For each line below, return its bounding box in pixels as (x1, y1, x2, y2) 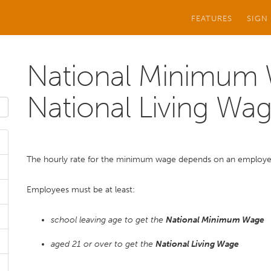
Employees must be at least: (27, 184, 135, 195)
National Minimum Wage (166, 215, 264, 225)
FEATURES (191, 13, 232, 23)
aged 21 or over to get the (51, 239, 155, 249)
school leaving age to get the (51, 215, 166, 225)
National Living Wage (155, 239, 239, 249)
